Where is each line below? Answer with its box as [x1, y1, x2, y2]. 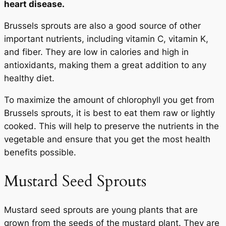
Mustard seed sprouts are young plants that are [4, 205, 198, 215]
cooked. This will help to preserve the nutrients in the [4, 121, 219, 131]
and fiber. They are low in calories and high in [4, 47, 189, 58]
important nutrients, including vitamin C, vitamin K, [4, 34, 208, 44]
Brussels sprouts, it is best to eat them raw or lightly [4, 107, 215, 118]
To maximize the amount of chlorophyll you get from [4, 94, 214, 105]
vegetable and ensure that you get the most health [4, 134, 210, 144]
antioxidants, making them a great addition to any [4, 60, 206, 71]
